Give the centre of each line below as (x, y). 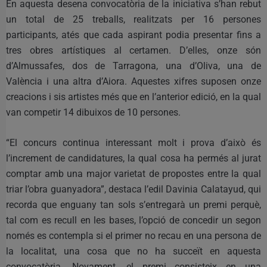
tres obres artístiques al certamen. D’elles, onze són (133, 50)
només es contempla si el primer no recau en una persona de (133, 235)
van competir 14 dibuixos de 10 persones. (93, 112)
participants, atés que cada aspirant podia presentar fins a (133, 35)
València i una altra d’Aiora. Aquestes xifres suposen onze (133, 81)
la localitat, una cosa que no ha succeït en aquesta (133, 251)
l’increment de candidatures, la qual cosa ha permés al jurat (133, 158)
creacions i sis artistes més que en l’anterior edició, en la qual (133, 97)
